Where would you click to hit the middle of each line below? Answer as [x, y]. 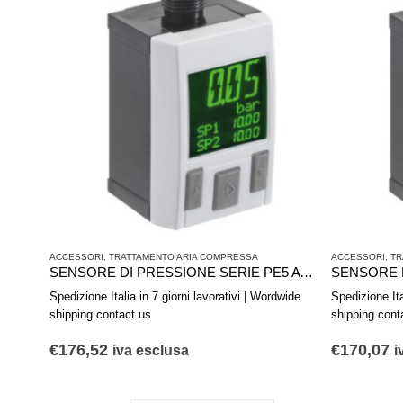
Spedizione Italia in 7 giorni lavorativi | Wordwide [175, 296]
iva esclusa [151, 350]
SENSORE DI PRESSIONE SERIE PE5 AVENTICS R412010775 [306, 272]
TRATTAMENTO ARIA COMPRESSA [184, 256]
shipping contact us [100, 314]
